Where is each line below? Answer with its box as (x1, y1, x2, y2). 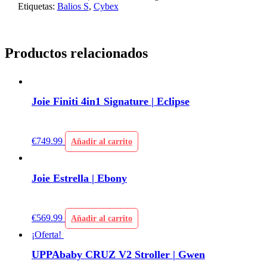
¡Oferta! (32, 229, 61, 240)
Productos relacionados (5, 45, 148, 61)
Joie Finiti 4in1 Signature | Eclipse (32, 95, 190, 108)
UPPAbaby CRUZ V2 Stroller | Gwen (32, 249, 205, 261)
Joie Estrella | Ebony (32, 172, 127, 184)
